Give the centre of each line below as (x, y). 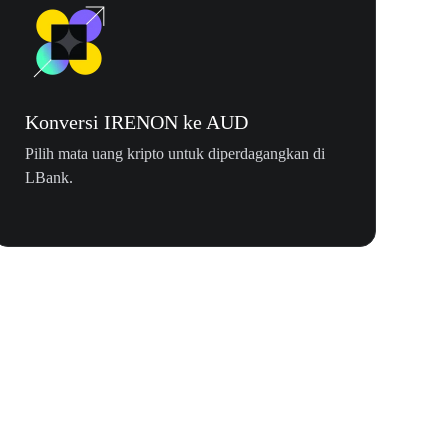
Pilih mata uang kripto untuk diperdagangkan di (175, 154)
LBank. (49, 178)
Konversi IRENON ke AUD (136, 122)
